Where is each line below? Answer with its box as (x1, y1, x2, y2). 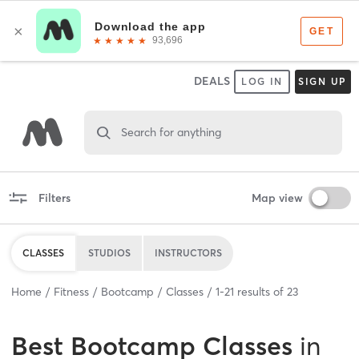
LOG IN (240, 75, 284, 87)
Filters (38, 190, 71, 205)
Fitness (54, 284, 89, 299)
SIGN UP (297, 75, 348, 87)
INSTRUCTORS (155, 246, 222, 259)
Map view (251, 190, 303, 205)
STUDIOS (88, 246, 131, 259)
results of (234, 284, 287, 299)
